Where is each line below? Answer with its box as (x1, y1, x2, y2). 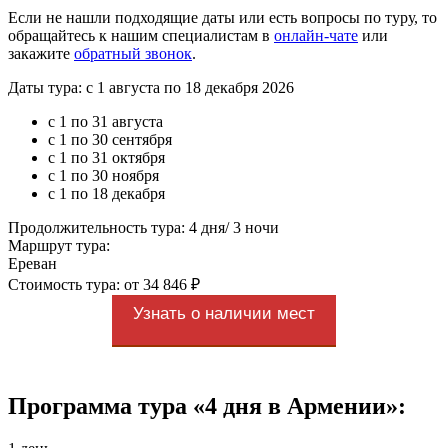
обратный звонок (74, 44, 192, 62)
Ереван (8, 254, 57, 272)
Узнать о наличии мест (133, 303, 315, 323)
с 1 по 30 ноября (48, 166, 159, 184)
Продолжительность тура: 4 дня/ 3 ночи (8, 218, 279, 236)
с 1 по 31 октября (48, 148, 165, 166)
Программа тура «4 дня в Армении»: (8, 392, 406, 419)
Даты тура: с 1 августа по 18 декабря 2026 (8, 78, 294, 96)
